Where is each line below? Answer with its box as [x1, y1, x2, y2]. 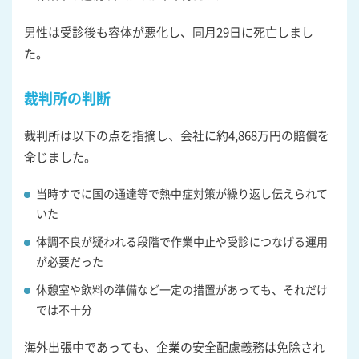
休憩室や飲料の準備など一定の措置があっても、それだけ [36, 280, 328, 297]
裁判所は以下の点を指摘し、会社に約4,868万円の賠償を [24, 126, 329, 143]
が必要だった [36, 252, 103, 269]
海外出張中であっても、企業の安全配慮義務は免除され [24, 337, 325, 355]
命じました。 [24, 147, 96, 165]
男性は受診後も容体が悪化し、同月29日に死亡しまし [24, 22, 313, 40]
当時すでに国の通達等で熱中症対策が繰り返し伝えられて [36, 184, 328, 201]
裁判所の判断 [24, 87, 111, 108]
